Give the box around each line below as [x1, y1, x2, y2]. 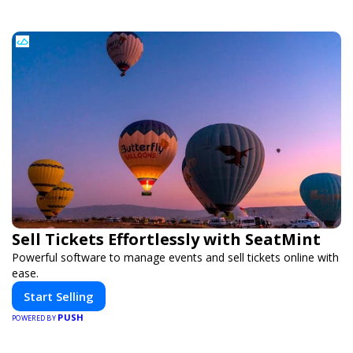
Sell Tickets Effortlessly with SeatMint [12, 229, 321, 251]
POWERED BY [12, 313, 58, 324]
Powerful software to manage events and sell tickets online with [12, 250, 339, 266]
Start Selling [24, 288, 94, 305]
